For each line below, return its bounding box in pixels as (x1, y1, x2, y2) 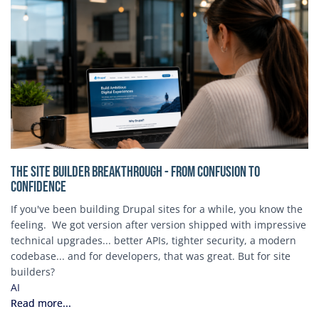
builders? (11, 264, 55, 278)
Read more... (11, 296, 71, 310)
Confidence (11, 177, 66, 196)
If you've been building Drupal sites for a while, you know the (11, 202, 303, 216)
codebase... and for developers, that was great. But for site (11, 249, 291, 263)
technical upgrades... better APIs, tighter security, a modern (11, 233, 296, 247)
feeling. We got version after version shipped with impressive (11, 217, 306, 231)
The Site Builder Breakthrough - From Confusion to (11, 162, 260, 181)
